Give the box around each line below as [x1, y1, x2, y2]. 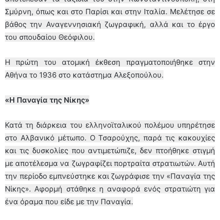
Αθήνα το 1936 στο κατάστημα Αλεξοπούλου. [5, 70, 164, 80]
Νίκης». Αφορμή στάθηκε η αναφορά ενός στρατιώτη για [5, 184, 215, 193]
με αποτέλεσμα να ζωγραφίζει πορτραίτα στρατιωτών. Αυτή [5, 158, 215, 168]
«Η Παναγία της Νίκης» [5, 95, 89, 105]
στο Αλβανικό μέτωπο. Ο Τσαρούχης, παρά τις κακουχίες [5, 133, 215, 142]
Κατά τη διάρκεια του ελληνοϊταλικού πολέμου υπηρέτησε [5, 120, 215, 130]
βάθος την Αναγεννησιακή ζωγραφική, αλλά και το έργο [5, 19, 215, 29]
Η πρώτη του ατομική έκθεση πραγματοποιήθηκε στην [5, 57, 215, 67]
